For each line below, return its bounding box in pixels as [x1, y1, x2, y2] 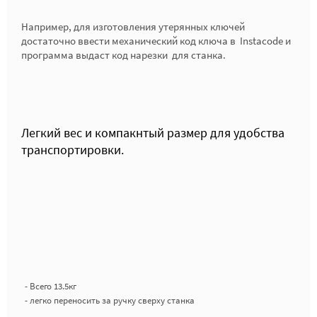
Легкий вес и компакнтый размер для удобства [21, 125, 284, 141]
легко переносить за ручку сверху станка [30, 294, 195, 306]
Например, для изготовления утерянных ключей [21, 20, 245, 33]
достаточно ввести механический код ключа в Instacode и [21, 34, 291, 47]
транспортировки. [21, 142, 124, 158]
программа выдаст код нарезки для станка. [21, 48, 226, 62]
